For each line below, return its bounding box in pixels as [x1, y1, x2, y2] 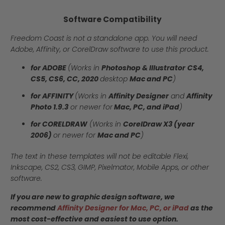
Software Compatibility [63, 14, 162, 25]
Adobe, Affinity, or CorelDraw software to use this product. [11, 44, 209, 55]
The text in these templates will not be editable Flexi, [11, 151, 189, 162]
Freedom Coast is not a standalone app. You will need [11, 33, 197, 44]
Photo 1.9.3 [31, 102, 69, 113]
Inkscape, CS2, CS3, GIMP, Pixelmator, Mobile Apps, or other [11, 162, 209, 173]
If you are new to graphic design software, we [11, 192, 175, 202]
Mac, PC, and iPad [113, 102, 180, 113]
